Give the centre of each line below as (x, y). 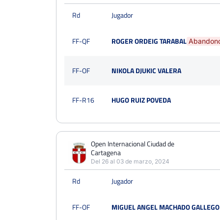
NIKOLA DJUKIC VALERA (146, 70)
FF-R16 (83, 100)
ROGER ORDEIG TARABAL (149, 41)
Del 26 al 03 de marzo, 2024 (130, 161)
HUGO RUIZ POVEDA (141, 100)
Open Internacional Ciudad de (133, 144)
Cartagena (106, 152)
